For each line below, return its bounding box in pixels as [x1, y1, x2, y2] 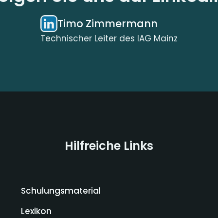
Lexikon [20, 205, 52, 217]
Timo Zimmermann [57, 17, 158, 31]
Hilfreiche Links [65, 138, 153, 154]
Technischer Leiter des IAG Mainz [40, 33, 178, 44]
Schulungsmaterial [20, 185, 101, 197]
